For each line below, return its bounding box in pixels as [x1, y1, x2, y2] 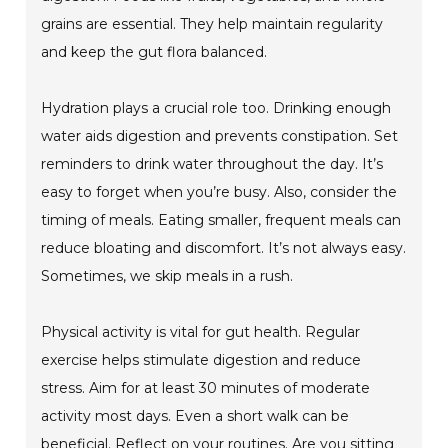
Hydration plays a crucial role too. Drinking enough [41, 99, 392, 118]
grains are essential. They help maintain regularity [41, 15, 384, 34]
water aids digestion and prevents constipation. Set [41, 127, 399, 146]
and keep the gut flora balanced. [41, 43, 268, 62]
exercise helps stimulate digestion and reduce [41, 351, 362, 370]
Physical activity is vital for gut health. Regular [41, 323, 361, 342]
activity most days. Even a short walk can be [41, 407, 350, 426]
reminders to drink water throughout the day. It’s [41, 155, 384, 174]
